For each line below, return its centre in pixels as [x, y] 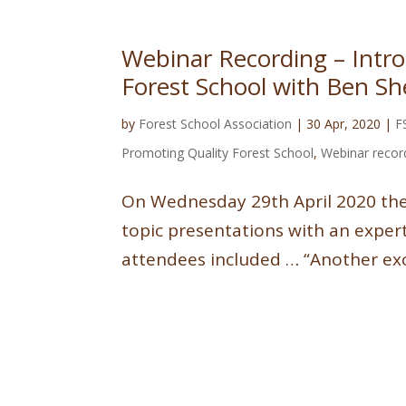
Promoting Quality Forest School [218, 152]
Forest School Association [216, 123]
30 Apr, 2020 [344, 123]
